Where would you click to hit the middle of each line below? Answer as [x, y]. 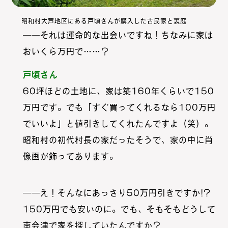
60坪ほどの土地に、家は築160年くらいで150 [118, 91]
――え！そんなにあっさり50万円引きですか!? [117, 193]
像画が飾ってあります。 [70, 156]
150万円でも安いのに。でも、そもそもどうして [119, 209]
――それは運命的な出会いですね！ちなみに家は [118, 35]
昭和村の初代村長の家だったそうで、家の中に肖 [118, 140]
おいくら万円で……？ [66, 52]
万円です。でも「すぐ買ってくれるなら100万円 [119, 108]
